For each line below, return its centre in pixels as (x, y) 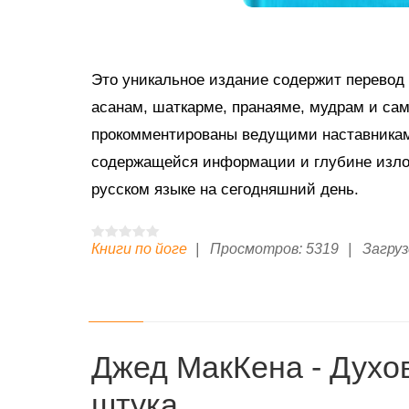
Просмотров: (257, 249)
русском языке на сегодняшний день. (225, 190)
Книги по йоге (139, 249)
